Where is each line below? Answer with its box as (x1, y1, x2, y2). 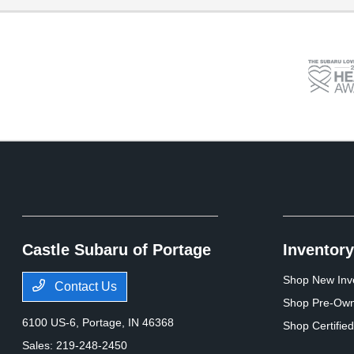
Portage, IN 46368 (82, 316, 175, 330)
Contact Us (51, 280, 118, 294)
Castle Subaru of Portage (22, 241, 212, 259)
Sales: (22, 339, 57, 352)
